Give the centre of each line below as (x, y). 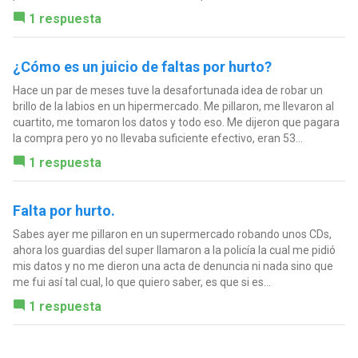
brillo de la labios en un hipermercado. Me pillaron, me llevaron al (173, 106)
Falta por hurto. (64, 210)
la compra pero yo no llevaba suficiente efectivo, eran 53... (157, 138)
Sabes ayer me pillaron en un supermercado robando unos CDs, (172, 234)
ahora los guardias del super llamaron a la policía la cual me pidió (174, 250)
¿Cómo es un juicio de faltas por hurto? (142, 66)
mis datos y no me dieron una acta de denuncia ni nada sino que (173, 266)
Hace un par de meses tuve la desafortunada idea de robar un (167, 90)
